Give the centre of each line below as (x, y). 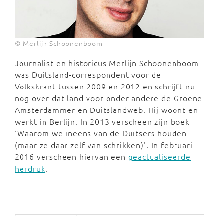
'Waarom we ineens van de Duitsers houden (101, 133)
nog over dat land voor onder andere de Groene (109, 98)
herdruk (30, 168)
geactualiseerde (159, 157)
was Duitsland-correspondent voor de (88, 75)
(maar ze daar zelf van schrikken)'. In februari (104, 145)
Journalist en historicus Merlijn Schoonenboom (107, 63)
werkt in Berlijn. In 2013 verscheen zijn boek (102, 121)
